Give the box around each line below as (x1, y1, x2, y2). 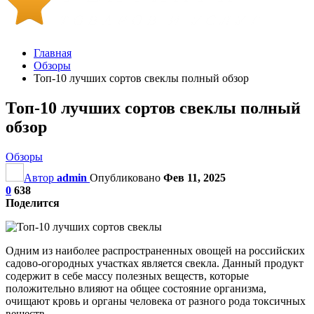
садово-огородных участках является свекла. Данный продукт (6, 257, 303, 269)
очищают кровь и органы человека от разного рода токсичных (6, 294, 306, 307)
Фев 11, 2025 (163, 171, 226, 184)
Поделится (6, 196, 60, 209)
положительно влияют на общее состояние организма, (6, 282, 266, 294)
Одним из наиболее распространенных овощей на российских (6, 244, 305, 257)
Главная (34, 47, 71, 59)
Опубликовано (90, 171, 163, 184)
